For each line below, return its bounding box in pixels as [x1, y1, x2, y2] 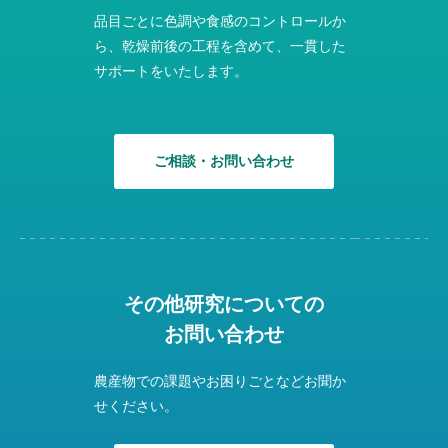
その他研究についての [124, 293, 324, 316]
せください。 [94, 399, 178, 415]
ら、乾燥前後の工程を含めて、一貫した [94, 39, 346, 55]
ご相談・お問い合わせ [154, 154, 294, 170]
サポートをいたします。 [94, 64, 248, 80]
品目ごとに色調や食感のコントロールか [94, 14, 346, 30]
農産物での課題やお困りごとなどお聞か [94, 374, 346, 390]
